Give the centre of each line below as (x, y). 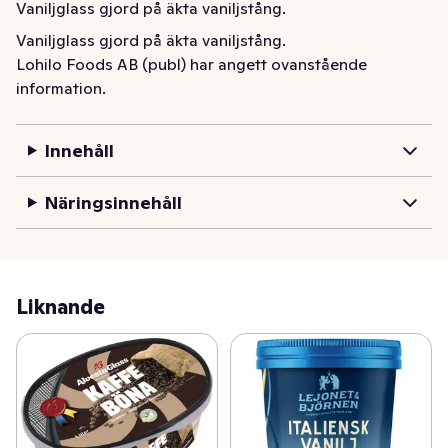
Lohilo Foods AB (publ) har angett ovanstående (191, 64)
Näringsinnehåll (113, 202)
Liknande (60, 307)
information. (61, 88)
